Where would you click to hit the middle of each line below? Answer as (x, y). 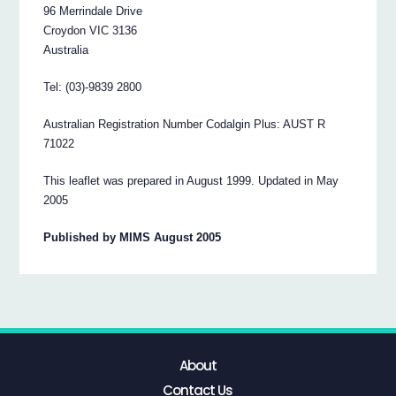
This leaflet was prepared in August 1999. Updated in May (191, 181)
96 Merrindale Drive (93, 11)
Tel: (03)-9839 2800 (93, 88)
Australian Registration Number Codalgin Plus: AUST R (185, 125)
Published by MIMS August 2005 (133, 238)
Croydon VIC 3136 (91, 31)
